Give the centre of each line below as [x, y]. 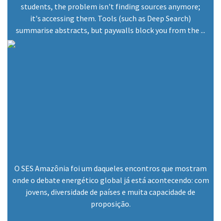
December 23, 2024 [65, 11]
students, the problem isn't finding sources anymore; [110, 7]
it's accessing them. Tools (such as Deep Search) [110, 18]
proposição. [110, 204]
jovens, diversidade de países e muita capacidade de [110, 192]
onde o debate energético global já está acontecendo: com [110, 180]
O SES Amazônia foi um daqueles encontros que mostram [110, 168]
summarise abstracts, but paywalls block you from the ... [110, 30]
